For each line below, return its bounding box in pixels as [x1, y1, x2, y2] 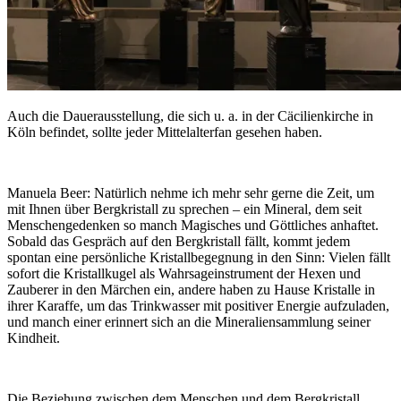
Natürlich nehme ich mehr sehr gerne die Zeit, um [90, 185, 374, 201]
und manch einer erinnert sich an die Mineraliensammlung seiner [7, 314, 371, 330]
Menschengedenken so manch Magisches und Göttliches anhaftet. [7, 218, 379, 234]
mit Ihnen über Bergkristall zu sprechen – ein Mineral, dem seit [7, 201, 362, 218]
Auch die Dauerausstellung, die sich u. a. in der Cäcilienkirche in [7, 108, 373, 124]
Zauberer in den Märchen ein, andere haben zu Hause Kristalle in [7, 282, 375, 298]
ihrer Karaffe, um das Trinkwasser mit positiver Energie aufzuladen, [7, 298, 389, 314]
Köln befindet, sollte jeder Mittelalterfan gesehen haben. [7, 124, 322, 141]
